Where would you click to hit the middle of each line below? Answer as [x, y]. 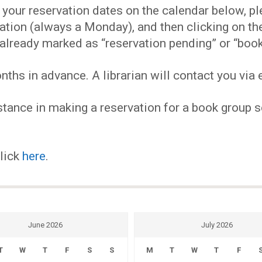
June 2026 [45, 225]
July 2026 [217, 225]
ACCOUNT [78, 87]
